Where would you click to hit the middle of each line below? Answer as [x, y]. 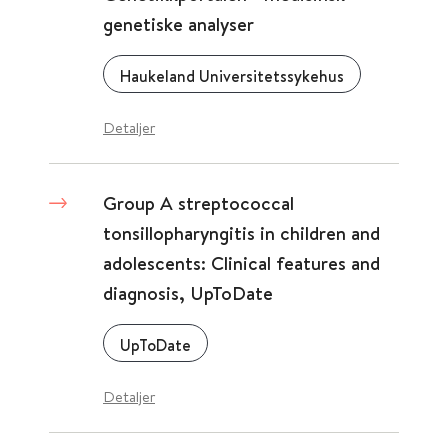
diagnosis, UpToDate [188, 293]
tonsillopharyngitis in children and [241, 233]
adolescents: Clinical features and [241, 263]
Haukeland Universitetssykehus [232, 76]
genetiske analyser [178, 24]
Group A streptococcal [198, 203]
